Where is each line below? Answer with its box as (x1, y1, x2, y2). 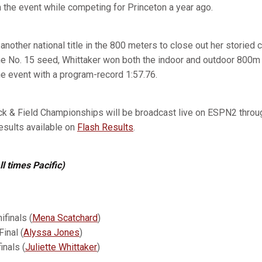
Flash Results (77, 122, 133, 133)
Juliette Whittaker (25, 242, 97, 253)
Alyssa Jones (23, 227, 80, 238)
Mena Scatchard (32, 212, 98, 223)
